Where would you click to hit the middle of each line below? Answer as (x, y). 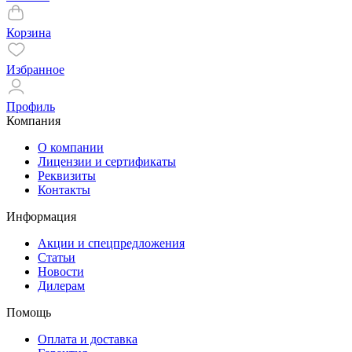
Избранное (35, 69)
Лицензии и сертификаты (107, 161)
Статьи (57, 257)
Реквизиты (67, 175)
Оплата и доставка (88, 339)
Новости (61, 271)
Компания (33, 120)
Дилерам (61, 285)
